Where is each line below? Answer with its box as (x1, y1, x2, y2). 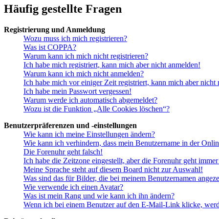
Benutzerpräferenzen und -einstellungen (4, 121, 137, 130)
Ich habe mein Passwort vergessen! (23, 87, 131, 95)
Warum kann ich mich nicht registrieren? (23, 51, 148, 60)
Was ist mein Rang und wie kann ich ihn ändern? (23, 191, 175, 200)
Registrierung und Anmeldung (4, 25, 105, 34)
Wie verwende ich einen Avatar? (23, 182, 123, 191)
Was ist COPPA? (23, 43, 76, 51)
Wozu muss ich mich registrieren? (23, 34, 127, 43)
